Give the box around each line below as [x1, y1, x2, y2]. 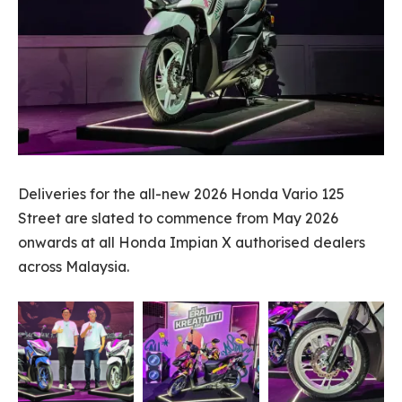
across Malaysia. [18, 258, 129, 276]
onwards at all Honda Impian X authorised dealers [18, 233, 365, 252]
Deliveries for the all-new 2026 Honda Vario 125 [18, 185, 345, 204]
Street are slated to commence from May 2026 [18, 209, 338, 228]
